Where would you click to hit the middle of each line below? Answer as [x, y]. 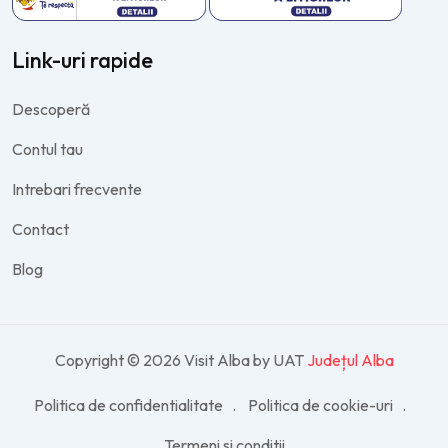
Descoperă [51, 109]
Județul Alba [350, 360]
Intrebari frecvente [77, 189]
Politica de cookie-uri [320, 405]
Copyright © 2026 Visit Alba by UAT [180, 360]
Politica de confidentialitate [128, 405]
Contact [40, 229]
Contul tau [47, 149]
